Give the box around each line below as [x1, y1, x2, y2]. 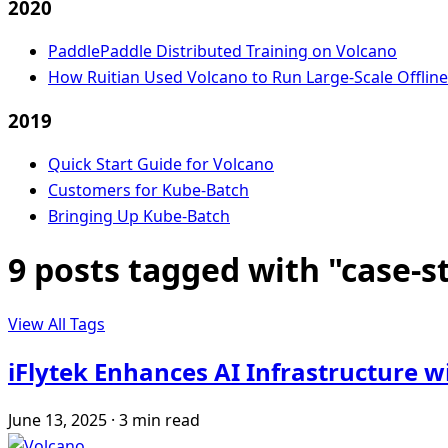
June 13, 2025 [8, 409, 107, 432]
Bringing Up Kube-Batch [48, 204, 230, 227]
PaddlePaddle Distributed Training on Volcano [48, 40, 397, 63]
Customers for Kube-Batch [48, 178, 249, 201]
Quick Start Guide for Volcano [48, 152, 274, 175]
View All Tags [8, 313, 105, 336]
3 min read [119, 409, 200, 432]
